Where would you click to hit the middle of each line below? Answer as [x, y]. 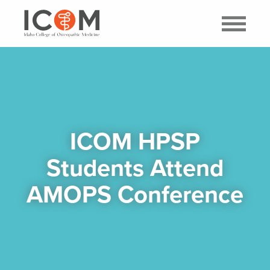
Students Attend [135, 168]
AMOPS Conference [135, 194]
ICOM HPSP [135, 141]
